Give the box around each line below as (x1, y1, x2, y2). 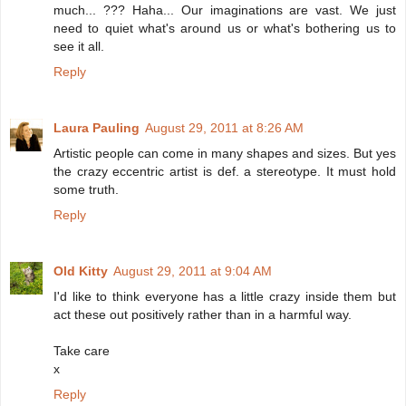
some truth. (53, 181, 119, 197)
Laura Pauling (53, 120, 140, 135)
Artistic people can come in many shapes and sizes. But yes (53, 145, 396, 160)
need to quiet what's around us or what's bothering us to (53, 20, 396, 35)
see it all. (53, 38, 104, 53)
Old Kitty (53, 263, 108, 278)
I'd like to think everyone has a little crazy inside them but (53, 288, 396, 304)
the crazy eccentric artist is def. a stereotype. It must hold (53, 163, 396, 179)
